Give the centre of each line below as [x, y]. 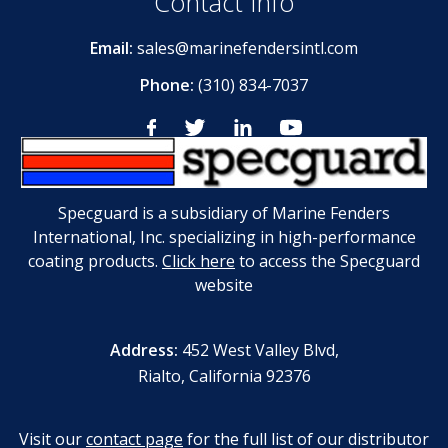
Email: [113, 48]
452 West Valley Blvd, [260, 350]
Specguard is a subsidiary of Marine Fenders [224, 213]
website [224, 285]
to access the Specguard [327, 261]
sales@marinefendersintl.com [247, 48]
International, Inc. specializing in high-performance [224, 237]
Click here [198, 261]
